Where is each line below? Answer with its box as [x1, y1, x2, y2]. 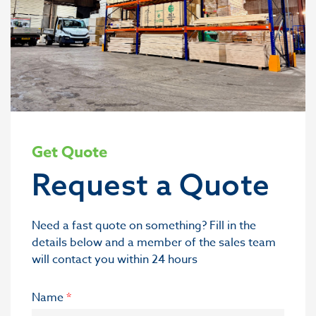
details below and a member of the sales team [32, 234, 276, 252]
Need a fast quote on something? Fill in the [32, 217, 256, 235]
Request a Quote [32, 166, 270, 204]
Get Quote [32, 140, 107, 164]
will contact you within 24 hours [32, 251, 197, 269]
